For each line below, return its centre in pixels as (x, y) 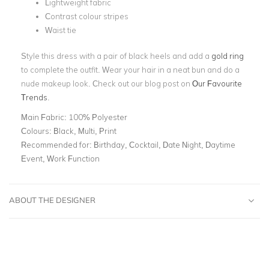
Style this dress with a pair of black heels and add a (116, 56)
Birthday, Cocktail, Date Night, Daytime (165, 144)
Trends (34, 97)
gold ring (228, 56)
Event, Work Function (60, 158)
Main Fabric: (45, 117)
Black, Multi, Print (85, 131)
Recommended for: (57, 144)
